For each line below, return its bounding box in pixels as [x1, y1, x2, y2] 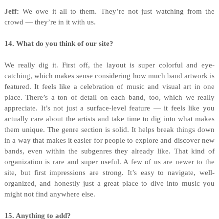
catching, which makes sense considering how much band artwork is [4, 72, 215, 80]
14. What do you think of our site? [4, 40, 113, 47]
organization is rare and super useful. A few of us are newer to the [4, 158, 215, 166]
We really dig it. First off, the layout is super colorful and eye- [4, 61, 215, 69]
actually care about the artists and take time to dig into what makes [4, 115, 215, 123]
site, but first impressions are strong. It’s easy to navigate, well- [4, 169, 215, 176]
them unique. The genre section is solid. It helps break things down [4, 126, 215, 133]
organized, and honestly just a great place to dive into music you [4, 179, 215, 187]
